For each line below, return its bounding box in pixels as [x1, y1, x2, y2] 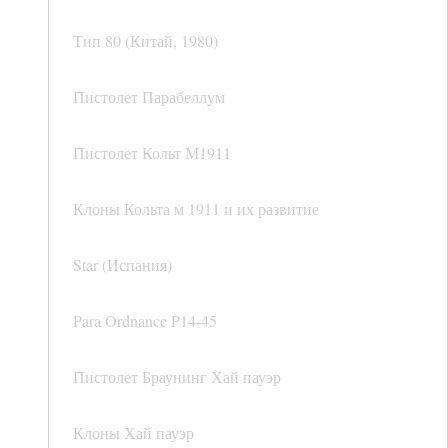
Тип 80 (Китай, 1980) [73, 30, 218, 52]
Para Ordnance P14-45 [73, 310, 217, 332]
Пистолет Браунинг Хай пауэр [73, 366, 281, 388]
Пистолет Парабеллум [73, 86, 225, 108]
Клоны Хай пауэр [73, 422, 194, 444]
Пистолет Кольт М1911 [73, 142, 231, 164]
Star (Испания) [73, 254, 172, 276]
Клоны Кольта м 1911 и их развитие [73, 198, 319, 220]
